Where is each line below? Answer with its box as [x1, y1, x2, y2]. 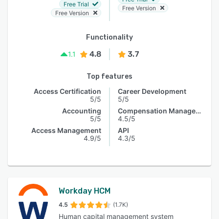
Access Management [31, 126, 101, 134]
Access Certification [34, 87, 101, 95]
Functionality [86, 33, 133, 42]
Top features [87, 72, 132, 81]
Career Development [118, 87, 186, 95]
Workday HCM [59, 186, 110, 196]
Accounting [62, 107, 101, 115]
